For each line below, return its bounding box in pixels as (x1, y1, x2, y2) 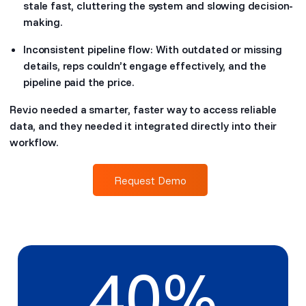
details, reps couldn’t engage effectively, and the (23, 59, 266, 72)
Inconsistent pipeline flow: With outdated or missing (23, 42, 282, 56)
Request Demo (114, 173, 186, 187)
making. (23, 15, 62, 29)
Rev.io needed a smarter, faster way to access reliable (10, 102, 277, 116)
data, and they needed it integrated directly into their (10, 119, 277, 133)
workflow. (10, 135, 58, 149)
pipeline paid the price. (23, 75, 135, 89)
